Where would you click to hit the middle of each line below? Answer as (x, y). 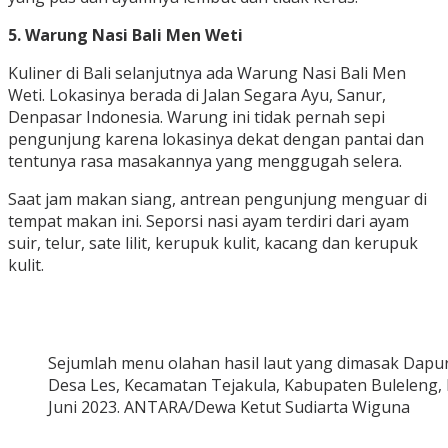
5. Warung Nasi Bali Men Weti (127, 35)
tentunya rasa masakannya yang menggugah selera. (205, 161)
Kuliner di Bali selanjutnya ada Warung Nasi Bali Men (207, 73)
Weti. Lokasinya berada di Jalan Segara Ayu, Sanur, (197, 95)
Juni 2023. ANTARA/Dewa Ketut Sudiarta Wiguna (229, 407)
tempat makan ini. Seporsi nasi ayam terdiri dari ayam (208, 221)
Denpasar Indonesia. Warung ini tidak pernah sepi (196, 117)
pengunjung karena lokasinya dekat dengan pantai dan (216, 139)
